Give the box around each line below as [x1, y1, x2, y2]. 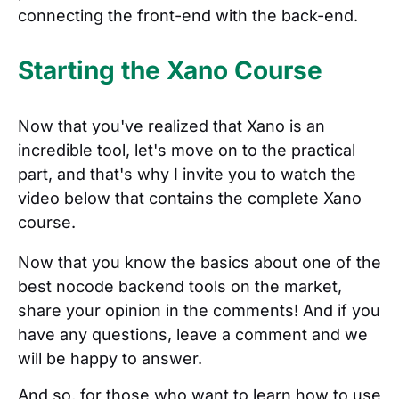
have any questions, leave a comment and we [18, 324, 368, 344]
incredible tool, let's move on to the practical [18, 140, 355, 159]
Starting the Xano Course [18, 54, 322, 85]
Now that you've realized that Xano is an [18, 116, 325, 135]
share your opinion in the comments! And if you [18, 300, 380, 320]
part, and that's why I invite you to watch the [18, 164, 356, 183]
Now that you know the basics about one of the [18, 252, 381, 272]
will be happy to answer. [18, 348, 202, 368]
